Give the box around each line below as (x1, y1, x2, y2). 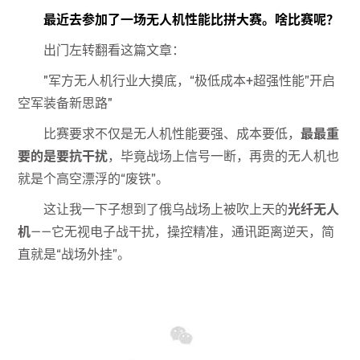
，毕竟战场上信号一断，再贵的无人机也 (108, 149, 340, 165)
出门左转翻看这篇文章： (43, 43, 186, 59)
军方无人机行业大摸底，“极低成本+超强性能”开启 (48, 73, 336, 89)
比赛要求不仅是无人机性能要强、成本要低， (43, 126, 301, 142)
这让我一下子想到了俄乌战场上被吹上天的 (43, 202, 288, 218)
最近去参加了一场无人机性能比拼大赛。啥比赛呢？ (43, 12, 340, 28)
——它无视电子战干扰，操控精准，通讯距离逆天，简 (31, 224, 335, 240)
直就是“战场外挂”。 (18, 247, 131, 263)
